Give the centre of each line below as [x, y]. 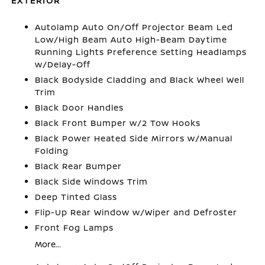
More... [48, 244]
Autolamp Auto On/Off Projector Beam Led [134, 27]
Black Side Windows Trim [92, 181]
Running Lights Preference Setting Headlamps [141, 52]
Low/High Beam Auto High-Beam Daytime [131, 39]
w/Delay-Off [63, 64]
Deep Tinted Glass [76, 197]
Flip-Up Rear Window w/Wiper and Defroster [136, 212]
